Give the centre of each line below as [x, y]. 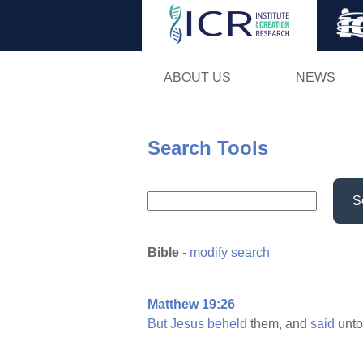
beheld [227, 324]
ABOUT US [197, 77]
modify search [230, 253]
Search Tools [208, 147]
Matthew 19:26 [191, 305]
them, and [279, 324]
